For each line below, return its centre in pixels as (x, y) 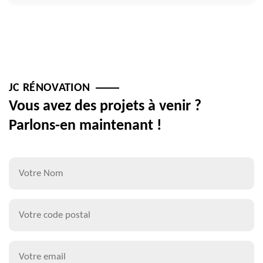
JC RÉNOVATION (50, 88)
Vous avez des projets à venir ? (105, 107)
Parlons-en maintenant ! (85, 126)
